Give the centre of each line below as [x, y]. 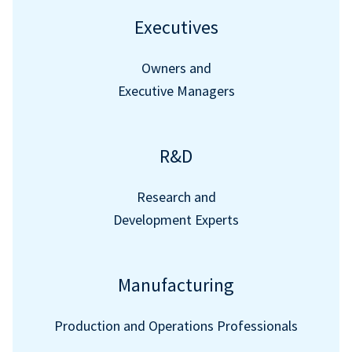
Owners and [176, 68]
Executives [176, 27]
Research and [176, 197]
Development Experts [176, 220]
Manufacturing [176, 285]
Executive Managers [176, 91]
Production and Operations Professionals [176, 326]
